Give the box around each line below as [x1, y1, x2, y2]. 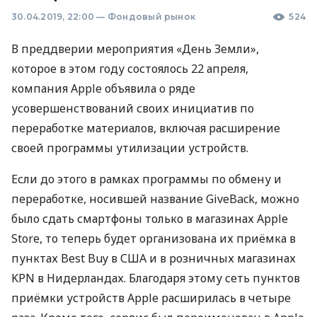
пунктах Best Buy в [11, 250, 120, 266]
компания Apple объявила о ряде [11, 81, 195, 96]
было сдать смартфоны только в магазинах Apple [11, 211, 288, 226]
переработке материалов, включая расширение [11, 120, 280, 136]
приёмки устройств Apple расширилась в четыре [11, 290, 291, 306]
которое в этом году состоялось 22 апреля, [11, 61, 248, 76]
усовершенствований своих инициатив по [11, 100, 254, 116]
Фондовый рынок [107, 11, 196, 22]
